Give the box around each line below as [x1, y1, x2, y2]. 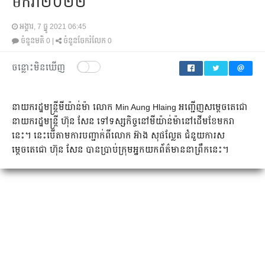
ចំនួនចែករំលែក [62, 37, 108, 45]
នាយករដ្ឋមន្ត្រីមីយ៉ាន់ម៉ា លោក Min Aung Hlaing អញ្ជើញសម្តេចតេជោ [12, 102, 248, 112]
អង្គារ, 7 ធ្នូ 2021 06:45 [20, 22, 86, 31]
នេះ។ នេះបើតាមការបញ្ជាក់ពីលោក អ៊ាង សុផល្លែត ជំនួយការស [12, 131, 225, 140]
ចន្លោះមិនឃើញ [12, 63, 65, 72]
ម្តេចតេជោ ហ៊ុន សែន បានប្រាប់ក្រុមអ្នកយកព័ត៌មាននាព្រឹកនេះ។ [12, 145, 229, 154]
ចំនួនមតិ [19, 37, 46, 45]
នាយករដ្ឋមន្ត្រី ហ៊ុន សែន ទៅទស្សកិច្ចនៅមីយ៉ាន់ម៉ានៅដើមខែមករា [12, 117, 235, 126]
